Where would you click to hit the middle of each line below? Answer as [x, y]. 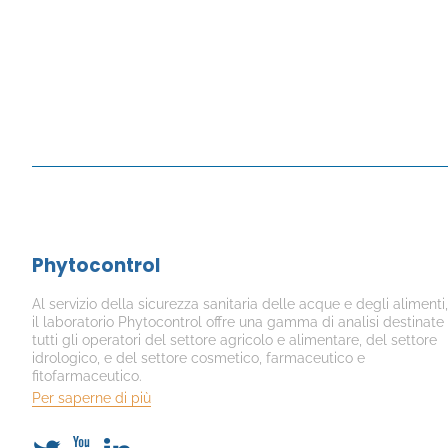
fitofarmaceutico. [87, 375]
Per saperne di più [91, 397]
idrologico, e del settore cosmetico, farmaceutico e [198, 357]
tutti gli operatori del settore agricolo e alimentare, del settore [234, 339]
